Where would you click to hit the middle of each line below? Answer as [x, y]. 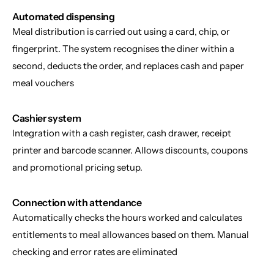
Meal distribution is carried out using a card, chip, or [121, 31]
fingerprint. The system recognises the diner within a [123, 49]
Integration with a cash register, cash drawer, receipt [122, 133]
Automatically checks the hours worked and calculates [127, 217]
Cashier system [47, 118]
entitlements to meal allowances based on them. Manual [131, 235]
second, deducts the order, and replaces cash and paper [128, 66]
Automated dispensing [64, 17]
